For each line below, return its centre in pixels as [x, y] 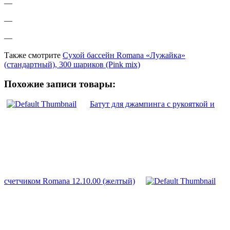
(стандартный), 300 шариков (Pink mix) [72, 64]
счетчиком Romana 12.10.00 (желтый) [70, 181]
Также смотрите [33, 55]
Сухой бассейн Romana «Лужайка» [124, 55]
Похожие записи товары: [60, 84]
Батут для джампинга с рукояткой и [152, 104]
